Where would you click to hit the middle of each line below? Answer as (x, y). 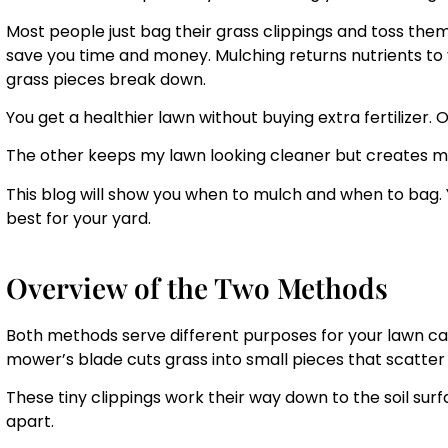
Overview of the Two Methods (197, 287)
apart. (30, 422)
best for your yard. (78, 218)
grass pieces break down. (106, 79)
